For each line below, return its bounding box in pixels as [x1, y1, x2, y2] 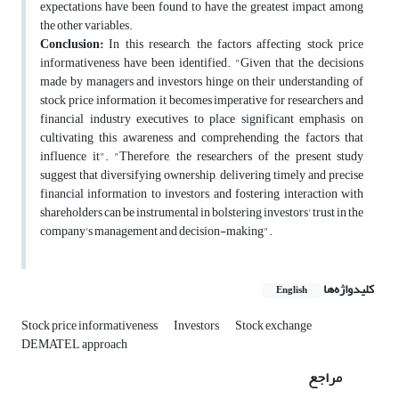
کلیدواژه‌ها [323, 277, 374, 302]
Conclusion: [40, 32, 103, 57]
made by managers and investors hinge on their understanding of [40, 69, 363, 94]
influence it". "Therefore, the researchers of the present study [40, 144, 363, 169]
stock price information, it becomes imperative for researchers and [40, 88, 363, 113]
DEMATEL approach [21, 332, 127, 357]
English [276, 281, 307, 300]
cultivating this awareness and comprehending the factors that [40, 126, 363, 151]
